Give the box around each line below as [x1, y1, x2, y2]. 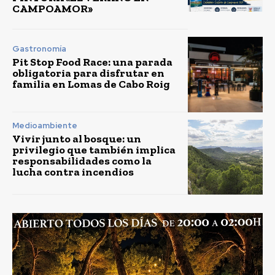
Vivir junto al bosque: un [12, 131, 141, 145]
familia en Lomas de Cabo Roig [12, 77, 170, 91]
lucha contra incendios [12, 165, 134, 179]
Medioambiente [12, 120, 77, 131]
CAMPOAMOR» [12, 2, 93, 16]
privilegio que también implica [12, 142, 176, 157]
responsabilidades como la [12, 153, 152, 168]
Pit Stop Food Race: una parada [12, 55, 172, 69]
